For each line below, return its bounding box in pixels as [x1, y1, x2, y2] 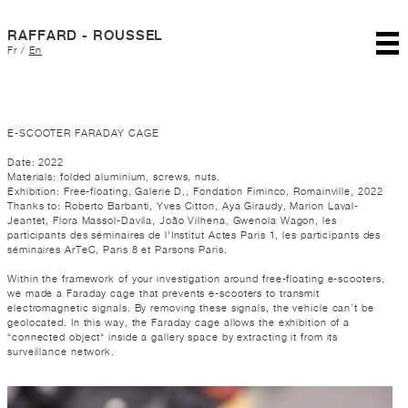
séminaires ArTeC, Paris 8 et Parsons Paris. [7, 243, 228, 256]
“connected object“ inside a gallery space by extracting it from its [7, 331, 339, 343]
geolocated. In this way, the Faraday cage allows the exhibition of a [7, 316, 351, 329]
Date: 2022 [7, 156, 64, 168]
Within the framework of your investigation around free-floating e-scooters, [7, 272, 385, 285]
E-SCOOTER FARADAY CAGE [7, 127, 159, 139]
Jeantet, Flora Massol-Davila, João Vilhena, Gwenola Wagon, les [7, 214, 337, 227]
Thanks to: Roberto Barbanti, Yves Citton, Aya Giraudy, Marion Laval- [7, 199, 360, 212]
